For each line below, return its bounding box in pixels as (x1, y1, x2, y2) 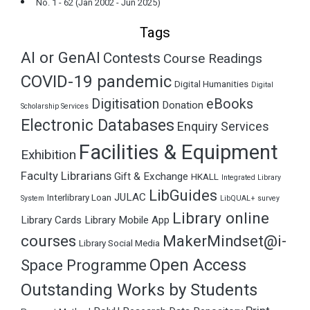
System (21, 193, 44, 203)
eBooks (206, 95, 253, 112)
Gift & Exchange (114, 170, 188, 183)
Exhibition (21, 146, 76, 163)
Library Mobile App (84, 213, 170, 226)
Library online (172, 208, 269, 228)
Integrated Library (221, 172, 281, 182)
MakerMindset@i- (163, 232, 286, 250)
